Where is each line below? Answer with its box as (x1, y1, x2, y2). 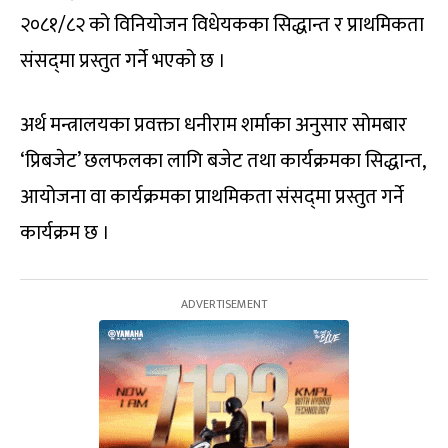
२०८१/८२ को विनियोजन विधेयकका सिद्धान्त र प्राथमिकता (20, 8, 424, 43)
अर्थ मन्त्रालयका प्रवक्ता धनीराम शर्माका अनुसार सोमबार (20, 108, 407, 143)
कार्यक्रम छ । (20, 216, 110, 251)
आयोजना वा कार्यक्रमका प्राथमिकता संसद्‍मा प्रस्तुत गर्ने (20, 180, 404, 215)
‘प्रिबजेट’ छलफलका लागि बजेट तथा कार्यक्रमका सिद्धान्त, (20, 144, 425, 179)
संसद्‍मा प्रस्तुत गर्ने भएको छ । (20, 44, 226, 79)
